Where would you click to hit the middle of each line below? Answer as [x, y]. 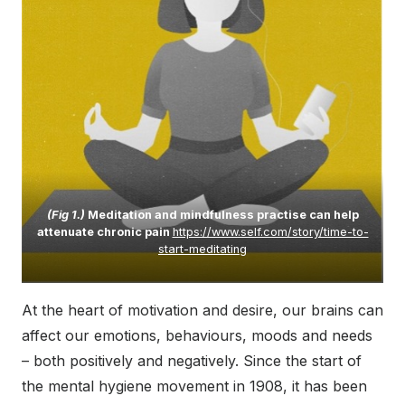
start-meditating [202, 250]
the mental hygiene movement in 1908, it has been [194, 386]
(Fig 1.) [67, 215]
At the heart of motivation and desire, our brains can [202, 311]
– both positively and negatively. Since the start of [192, 361]
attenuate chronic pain [104, 232]
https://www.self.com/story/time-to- [270, 232]
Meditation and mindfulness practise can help [223, 215]
